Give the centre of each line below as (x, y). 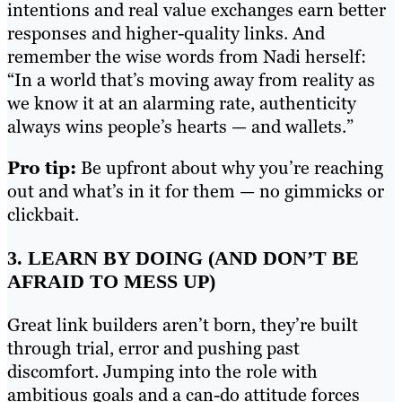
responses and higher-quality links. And (166, 34)
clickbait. (43, 215)
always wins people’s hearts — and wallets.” (180, 127)
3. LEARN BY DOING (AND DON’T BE (183, 258)
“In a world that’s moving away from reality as (191, 80)
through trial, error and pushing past (153, 348)
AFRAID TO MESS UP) (111, 281)
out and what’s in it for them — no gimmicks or (196, 192)
